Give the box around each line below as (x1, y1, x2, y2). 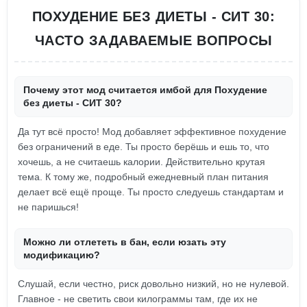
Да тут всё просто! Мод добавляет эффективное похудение (18, 126, 286, 137)
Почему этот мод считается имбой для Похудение (23, 84, 267, 95)
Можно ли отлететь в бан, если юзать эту (23, 236, 226, 247)
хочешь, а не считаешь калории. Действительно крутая (18, 156, 265, 167)
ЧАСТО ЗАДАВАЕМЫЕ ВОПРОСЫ (34, 33, 273, 48)
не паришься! (18, 201, 79, 212)
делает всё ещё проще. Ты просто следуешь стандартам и (18, 186, 284, 197)
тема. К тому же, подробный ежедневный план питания (18, 171, 269, 182)
